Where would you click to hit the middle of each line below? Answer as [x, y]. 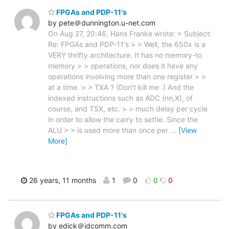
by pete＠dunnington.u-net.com [102, 23]
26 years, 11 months [61, 180]
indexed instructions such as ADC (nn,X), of [120, 98]
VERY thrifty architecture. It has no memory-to [125, 55]
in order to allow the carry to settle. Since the [123, 120]
